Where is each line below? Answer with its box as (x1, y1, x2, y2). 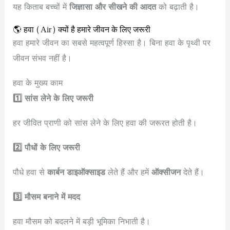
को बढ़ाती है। (156, 2, 200, 12)
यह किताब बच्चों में (13, 2, 70, 12)
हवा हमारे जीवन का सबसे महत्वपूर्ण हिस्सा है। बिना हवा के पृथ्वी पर (13, 38, 211, 48)
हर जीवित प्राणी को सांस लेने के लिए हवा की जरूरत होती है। (13, 118, 198, 128)
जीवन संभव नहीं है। (13, 53, 72, 64)
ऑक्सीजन (151, 167, 181, 178)
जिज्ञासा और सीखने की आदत (69, 2, 157, 12)
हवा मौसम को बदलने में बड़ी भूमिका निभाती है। (13, 217, 151, 227)
